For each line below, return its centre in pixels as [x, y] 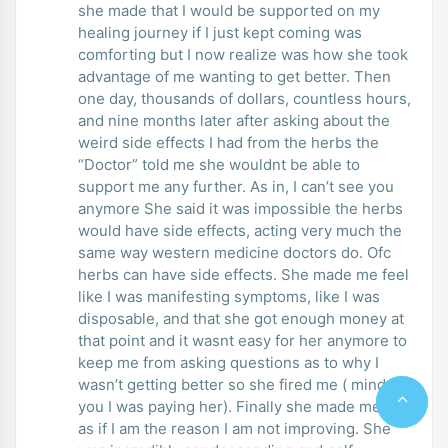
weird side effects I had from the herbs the [228, 142]
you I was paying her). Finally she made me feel [245, 406]
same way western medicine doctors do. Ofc [146, 252]
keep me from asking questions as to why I [228, 362]
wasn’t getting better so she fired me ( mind [232, 384]
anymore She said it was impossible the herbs [240, 208]
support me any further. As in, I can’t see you [236, 186]
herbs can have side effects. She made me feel [243, 274]
